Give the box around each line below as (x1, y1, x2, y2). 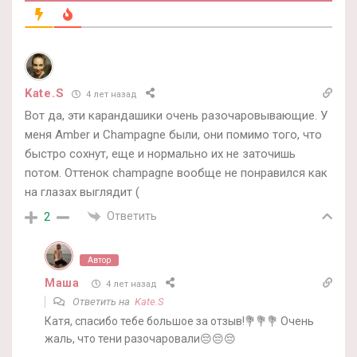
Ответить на (70, 296, 135, 308)
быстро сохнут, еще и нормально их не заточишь (25, 147, 296, 161)
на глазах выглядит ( (25, 185, 139, 199)
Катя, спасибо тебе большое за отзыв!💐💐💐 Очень (45, 315, 314, 328)
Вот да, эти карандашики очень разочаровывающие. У (25, 108, 328, 123)
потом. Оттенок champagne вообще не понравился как (25, 166, 328, 180)
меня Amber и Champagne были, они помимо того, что (25, 127, 322, 142)
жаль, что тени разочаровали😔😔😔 (45, 332, 236, 346)
